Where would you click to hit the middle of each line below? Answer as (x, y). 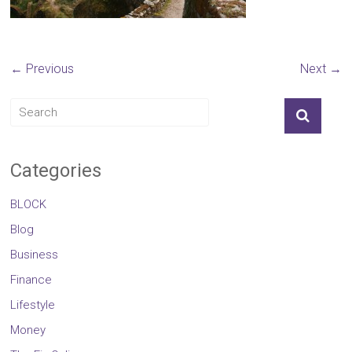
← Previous (42, 69)
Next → (321, 69)
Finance (31, 280)
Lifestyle (33, 305)
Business (35, 255)
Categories (56, 170)
